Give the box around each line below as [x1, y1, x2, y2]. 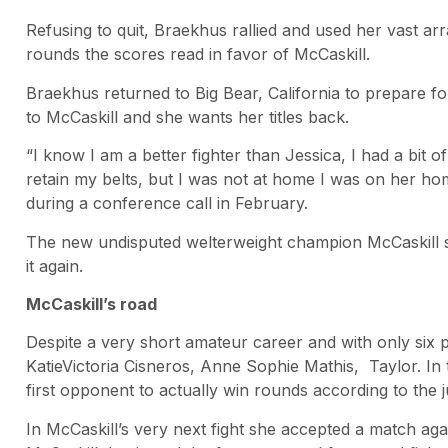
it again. [26, 255, 83, 276]
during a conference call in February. [26, 193, 308, 214]
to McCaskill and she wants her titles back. [26, 106, 349, 127]
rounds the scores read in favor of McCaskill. [26, 44, 370, 65]
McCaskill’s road [26, 293, 157, 314]
